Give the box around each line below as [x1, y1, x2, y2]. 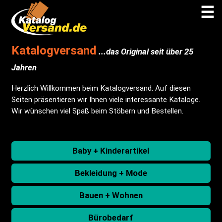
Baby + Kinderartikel [72, 146, 150, 156]
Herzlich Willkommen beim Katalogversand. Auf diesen [11, 84, 191, 93]
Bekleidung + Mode [74, 168, 147, 178]
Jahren [11, 62, 37, 72]
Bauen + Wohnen [79, 190, 143, 201]
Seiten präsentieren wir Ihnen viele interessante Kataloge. [11, 95, 200, 105]
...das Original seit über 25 [96, 47, 193, 56]
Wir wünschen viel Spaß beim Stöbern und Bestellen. [11, 107, 183, 116]
